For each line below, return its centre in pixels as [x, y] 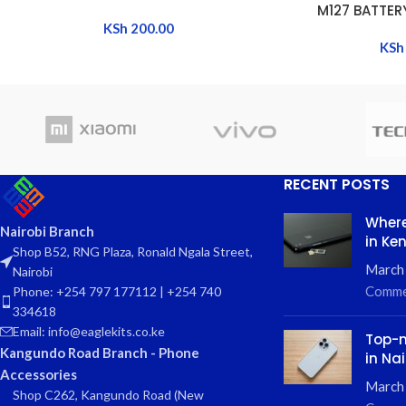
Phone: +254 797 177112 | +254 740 [117, 291]
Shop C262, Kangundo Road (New [108, 394]
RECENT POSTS [336, 184]
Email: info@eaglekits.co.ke [89, 331]
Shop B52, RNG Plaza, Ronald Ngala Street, [133, 251]
